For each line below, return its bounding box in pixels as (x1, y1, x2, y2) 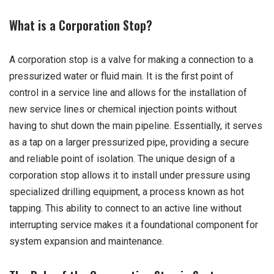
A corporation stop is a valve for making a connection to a (9, 54, 253, 66)
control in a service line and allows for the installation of (9, 87, 247, 99)
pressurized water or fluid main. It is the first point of (9, 70, 234, 83)
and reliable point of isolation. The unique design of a (9, 153, 235, 165)
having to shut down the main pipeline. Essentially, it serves (9, 120, 262, 132)
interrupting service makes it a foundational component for (9, 219, 258, 231)
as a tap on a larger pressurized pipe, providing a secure (9, 136, 249, 149)
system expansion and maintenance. (9, 235, 164, 248)
